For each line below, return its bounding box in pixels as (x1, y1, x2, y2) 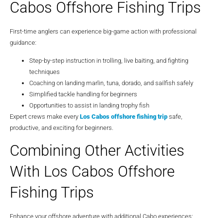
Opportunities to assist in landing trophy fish (29, 101, 149, 109)
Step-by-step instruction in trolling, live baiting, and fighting (29, 56, 188, 64)
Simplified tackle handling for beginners (29, 90, 137, 98)
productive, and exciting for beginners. (10, 124, 113, 131)
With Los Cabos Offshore (10, 163, 175, 181)
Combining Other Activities (10, 142, 184, 160)
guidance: (10, 38, 36, 46)
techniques (29, 68, 60, 75)
